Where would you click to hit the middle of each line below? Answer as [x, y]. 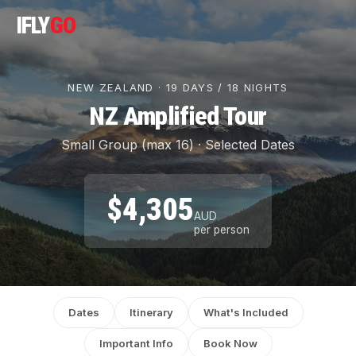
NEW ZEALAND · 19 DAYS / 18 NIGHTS [178, 87]
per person [222, 230]
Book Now [230, 343]
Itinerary [151, 312]
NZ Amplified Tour [178, 116]
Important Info [136, 343]
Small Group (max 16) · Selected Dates [178, 145]
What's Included [246, 312]
